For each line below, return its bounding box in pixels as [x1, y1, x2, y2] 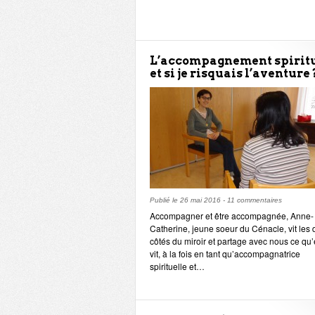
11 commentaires [227, 196, 282, 204]
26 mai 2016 [180, 196, 221, 204]
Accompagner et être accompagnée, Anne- [150, 210, 314, 221]
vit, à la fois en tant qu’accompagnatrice [150, 247, 300, 259]
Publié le [150, 196, 180, 204]
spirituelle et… [150, 260, 205, 272]
